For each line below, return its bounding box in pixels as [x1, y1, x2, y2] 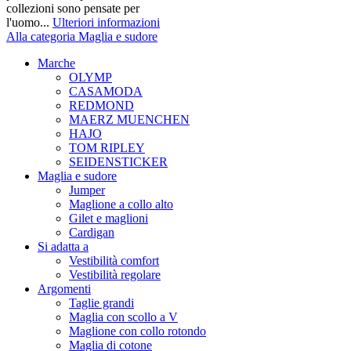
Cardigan [69, 226, 114, 239]
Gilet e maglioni [69, 212, 148, 225]
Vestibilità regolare [69, 268, 161, 281]
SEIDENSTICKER [69, 155, 168, 168]
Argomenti [38, 282, 91, 295]
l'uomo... [6, 16, 52, 29]
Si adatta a [38, 240, 89, 253]
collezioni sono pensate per [6, 2, 139, 15]
